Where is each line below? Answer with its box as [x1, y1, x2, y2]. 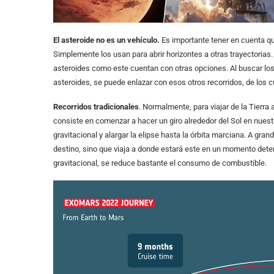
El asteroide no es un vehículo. [53, 35, 160, 45]
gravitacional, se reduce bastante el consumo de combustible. [53, 158, 267, 168]
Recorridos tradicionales [53, 102, 139, 111]
